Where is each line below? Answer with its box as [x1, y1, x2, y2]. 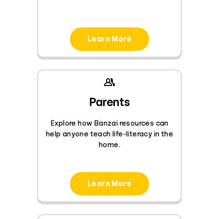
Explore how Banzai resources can [50, 119, 169, 127]
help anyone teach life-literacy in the [45, 130, 174, 138]
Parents [89, 96, 130, 108]
